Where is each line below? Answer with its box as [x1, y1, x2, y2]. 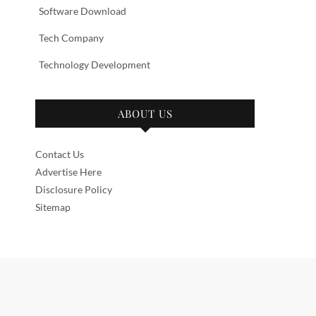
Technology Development [39, 59, 150, 71]
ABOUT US [117, 107, 173, 121]
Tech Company [39, 32, 104, 44]
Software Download [39, 5, 126, 17]
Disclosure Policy [35, 183, 112, 195]
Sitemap [35, 201, 71, 213]
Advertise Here [35, 166, 102, 178]
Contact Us [35, 148, 84, 160]
